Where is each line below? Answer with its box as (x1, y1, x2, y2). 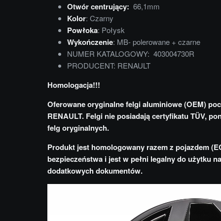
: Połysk (98, 25, 125, 36)
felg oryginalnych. (47, 122, 109, 134)
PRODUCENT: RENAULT (67, 60, 150, 71)
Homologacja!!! (47, 79, 100, 91)
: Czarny (86, 13, 113, 24)
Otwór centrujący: (67, 1, 129, 12)
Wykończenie (67, 37, 113, 48)
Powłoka (67, 25, 98, 36)
